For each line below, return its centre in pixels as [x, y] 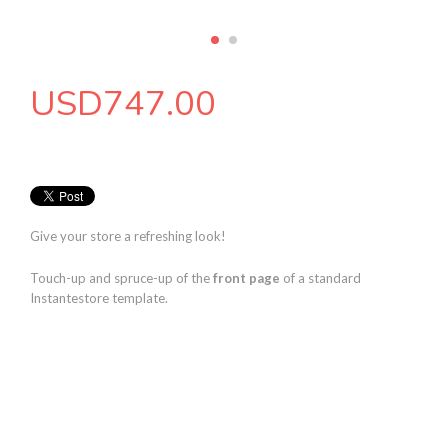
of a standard [320, 278]
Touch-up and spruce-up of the [121, 278]
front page [246, 278]
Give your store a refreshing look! [128, 236]
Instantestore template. [99, 298]
